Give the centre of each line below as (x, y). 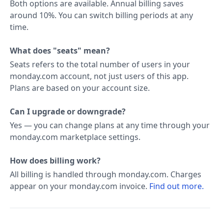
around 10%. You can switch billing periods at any (101, 15)
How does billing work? (55, 161)
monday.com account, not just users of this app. (99, 76)
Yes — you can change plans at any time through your (110, 125)
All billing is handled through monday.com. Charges (106, 174)
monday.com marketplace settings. (75, 137)
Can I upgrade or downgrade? (68, 111)
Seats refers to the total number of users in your (100, 64)
